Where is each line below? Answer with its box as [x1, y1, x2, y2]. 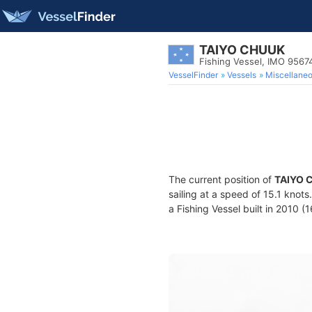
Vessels [227, 70, 256, 80]
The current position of [169, 173, 274, 185]
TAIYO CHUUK [199, 42, 285, 57]
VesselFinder [169, 70, 218, 80]
